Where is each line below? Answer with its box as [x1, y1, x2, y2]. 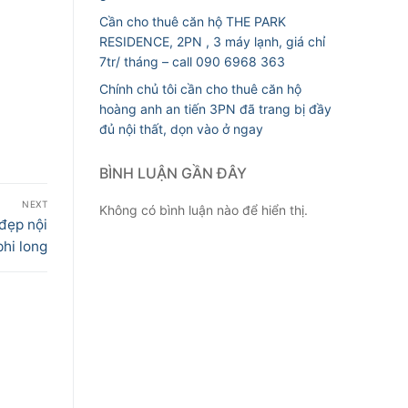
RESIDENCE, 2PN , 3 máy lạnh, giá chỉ [99, 33, 325, 49]
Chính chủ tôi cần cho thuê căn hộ [99, 81, 301, 97]
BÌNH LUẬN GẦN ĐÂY [99, 164, 247, 183]
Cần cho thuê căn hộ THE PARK [99, 13, 286, 29]
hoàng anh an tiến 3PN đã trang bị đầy [99, 101, 331, 117]
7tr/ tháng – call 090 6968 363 [99, 53, 285, 69]
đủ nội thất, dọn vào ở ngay [99, 121, 263, 138]
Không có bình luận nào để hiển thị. [99, 202, 308, 219]
